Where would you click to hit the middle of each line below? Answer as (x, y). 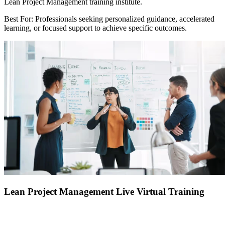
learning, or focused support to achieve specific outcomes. (95, 28)
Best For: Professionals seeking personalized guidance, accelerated (109, 19)
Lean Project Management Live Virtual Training (104, 191)
